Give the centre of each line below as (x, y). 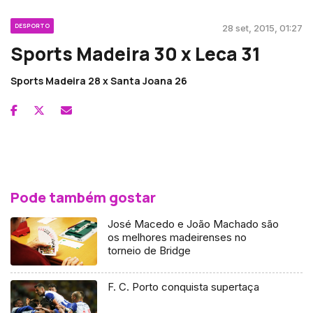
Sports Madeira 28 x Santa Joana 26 (99, 80)
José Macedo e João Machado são (194, 224)
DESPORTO (32, 25)
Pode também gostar (83, 197)
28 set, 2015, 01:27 (262, 28)
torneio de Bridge (150, 250)
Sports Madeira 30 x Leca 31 (136, 53)
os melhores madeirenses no (177, 237)
